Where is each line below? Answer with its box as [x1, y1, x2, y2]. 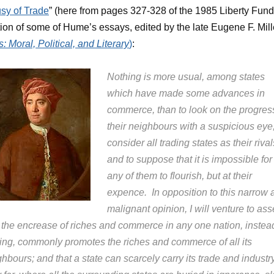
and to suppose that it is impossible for [107, 154, 272, 165]
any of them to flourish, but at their [107, 171, 252, 181]
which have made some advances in [107, 88, 265, 98]
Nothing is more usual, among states [107, 72, 265, 82]
